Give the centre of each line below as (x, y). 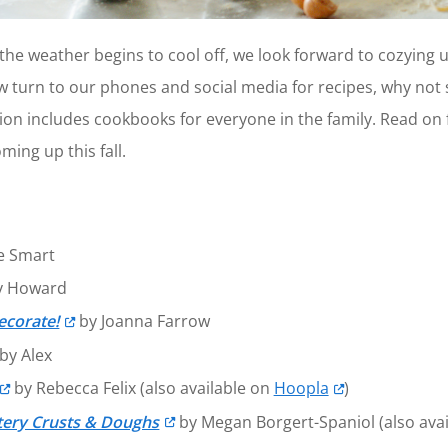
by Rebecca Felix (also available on (141, 388)
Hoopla (301, 388)
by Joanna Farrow (142, 321)
